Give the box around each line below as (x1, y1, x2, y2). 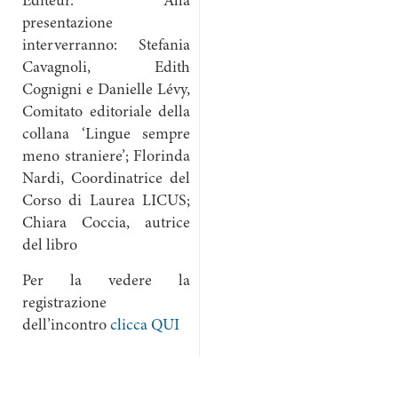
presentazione (22, 16, 113, 32)
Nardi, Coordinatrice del (22, 171, 190, 187)
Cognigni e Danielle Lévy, (22, 83, 190, 99)
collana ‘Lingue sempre (22, 127, 190, 143)
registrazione (22, 296, 107, 312)
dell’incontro (22, 318, 110, 334)
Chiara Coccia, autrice (22, 216, 190, 232)
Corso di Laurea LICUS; (22, 194, 190, 210)
